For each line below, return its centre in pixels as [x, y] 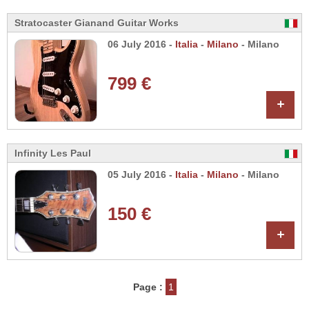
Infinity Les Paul [53, 153]
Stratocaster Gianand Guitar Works [97, 23]
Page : [148, 287]
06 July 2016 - [141, 44]
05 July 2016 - [141, 175]
